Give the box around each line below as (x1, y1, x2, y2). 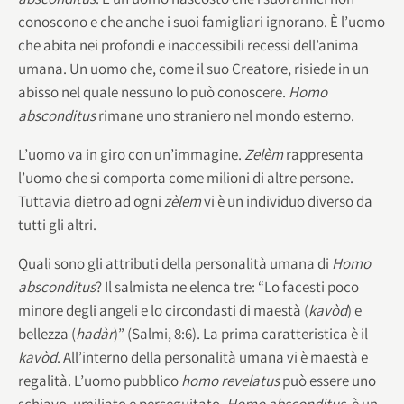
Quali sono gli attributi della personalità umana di (18, 252, 332, 273)
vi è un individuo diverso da (201, 190, 372, 211)
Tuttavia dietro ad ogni (18, 190, 164, 211)
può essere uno (282, 370, 376, 390)
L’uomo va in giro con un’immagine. (18, 143, 244, 164)
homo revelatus (181, 370, 282, 390)
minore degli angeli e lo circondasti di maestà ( (18, 299, 308, 320)
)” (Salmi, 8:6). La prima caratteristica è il (114, 323, 368, 344)
